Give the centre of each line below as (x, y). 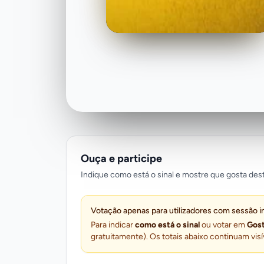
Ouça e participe (121, 158)
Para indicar (113, 225)
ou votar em (223, 225)
